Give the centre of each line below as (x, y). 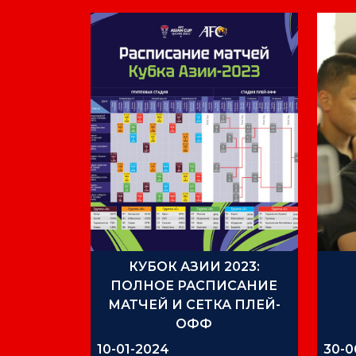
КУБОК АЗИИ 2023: (194, 266)
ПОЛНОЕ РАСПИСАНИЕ (194, 285)
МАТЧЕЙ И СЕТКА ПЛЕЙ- (194, 304)
